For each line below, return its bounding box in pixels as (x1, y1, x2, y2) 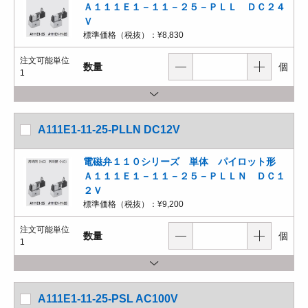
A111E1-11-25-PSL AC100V (38, 293, 178, 305)
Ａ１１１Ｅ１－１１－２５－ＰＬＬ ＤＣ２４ (83, 1, 285, 12)
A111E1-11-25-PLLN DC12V (38, 124, 180, 135)
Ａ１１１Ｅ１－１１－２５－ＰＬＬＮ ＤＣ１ (83, 170, 285, 181)
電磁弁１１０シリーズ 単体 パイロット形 (83, 156, 285, 167)
